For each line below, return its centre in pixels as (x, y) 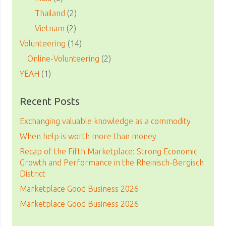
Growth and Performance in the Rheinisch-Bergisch (112, 163)
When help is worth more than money (88, 136)
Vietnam (50, 29)
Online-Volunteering (63, 59)
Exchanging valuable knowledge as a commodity (105, 121)
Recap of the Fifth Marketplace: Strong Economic (108, 152)
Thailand (50, 13)
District (33, 174)
